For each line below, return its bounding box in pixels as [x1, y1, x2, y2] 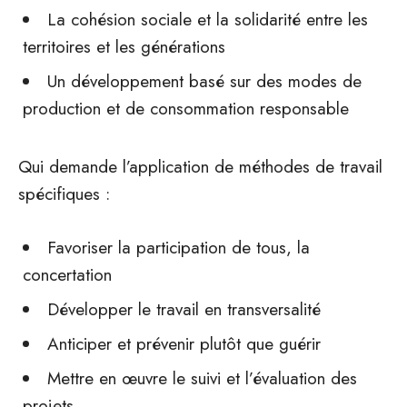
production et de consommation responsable [23, 96, 349, 121]
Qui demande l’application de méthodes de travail [18, 154, 382, 179]
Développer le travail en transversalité [47, 297, 321, 322]
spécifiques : [18, 182, 110, 206]
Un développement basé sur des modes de [47, 69, 362, 94]
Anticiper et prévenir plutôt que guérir [47, 332, 321, 356]
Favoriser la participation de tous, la [47, 235, 310, 260]
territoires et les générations [23, 35, 225, 59]
